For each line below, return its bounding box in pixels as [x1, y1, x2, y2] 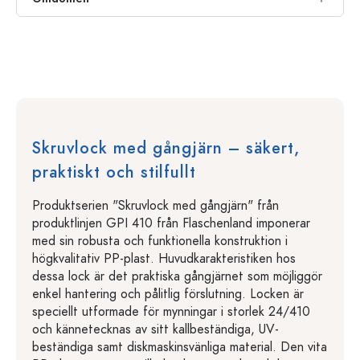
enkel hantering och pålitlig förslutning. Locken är [32, 285, 304, 303]
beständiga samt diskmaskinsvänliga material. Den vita [32, 338, 327, 356]
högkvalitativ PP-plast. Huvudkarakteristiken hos [32, 250, 296, 268]
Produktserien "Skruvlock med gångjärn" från [32, 197, 279, 215]
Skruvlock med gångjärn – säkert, [32, 137, 300, 159]
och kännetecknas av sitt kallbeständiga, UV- [32, 321, 279, 338]
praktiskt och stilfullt [32, 161, 196, 183]
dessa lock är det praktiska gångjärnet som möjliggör [32, 268, 322, 285]
